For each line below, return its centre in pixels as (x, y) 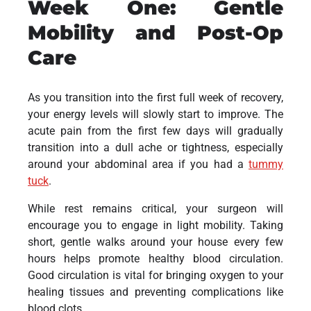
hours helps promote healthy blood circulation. (155, 259)
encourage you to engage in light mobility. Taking (155, 226)
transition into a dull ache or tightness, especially (155, 148)
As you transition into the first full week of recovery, (155, 98)
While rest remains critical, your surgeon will (155, 209)
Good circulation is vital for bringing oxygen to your (155, 276)
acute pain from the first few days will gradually (155, 131)
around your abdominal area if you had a (138, 165)
